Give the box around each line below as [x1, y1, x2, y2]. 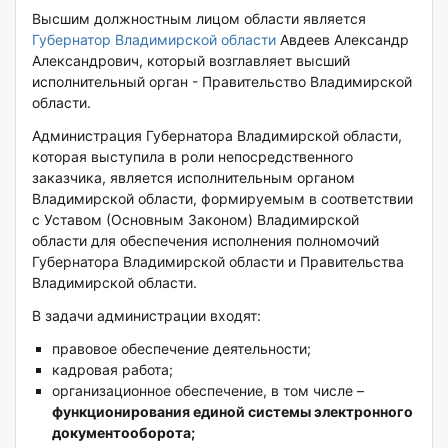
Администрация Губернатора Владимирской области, [32, 126, 402, 144]
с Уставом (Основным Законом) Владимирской [32, 210, 359, 228]
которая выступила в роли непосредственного [32, 147, 353, 165]
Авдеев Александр [276, 30, 409, 48]
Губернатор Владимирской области [32, 30, 276, 48]
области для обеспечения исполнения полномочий [32, 231, 379, 249]
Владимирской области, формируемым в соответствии [32, 189, 413, 207]
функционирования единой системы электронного [52, 402, 413, 420]
